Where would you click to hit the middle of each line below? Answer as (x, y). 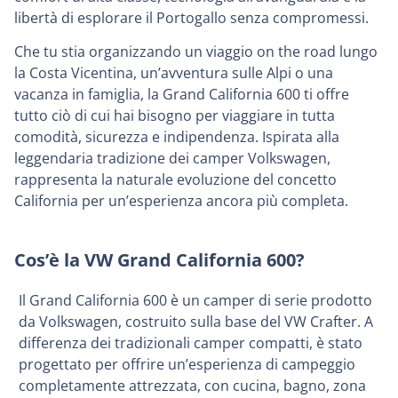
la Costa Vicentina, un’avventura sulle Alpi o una (174, 73)
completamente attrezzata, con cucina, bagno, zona (192, 385)
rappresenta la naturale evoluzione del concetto (175, 180)
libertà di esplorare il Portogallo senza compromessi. (191, 18)
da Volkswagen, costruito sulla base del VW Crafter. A (196, 321)
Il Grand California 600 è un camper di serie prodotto (195, 300)
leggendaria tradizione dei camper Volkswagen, (172, 159)
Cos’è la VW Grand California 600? (159, 259)
